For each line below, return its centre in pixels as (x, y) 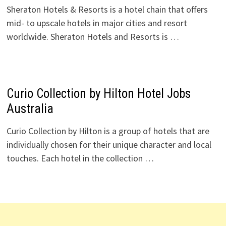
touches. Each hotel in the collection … (80, 158)
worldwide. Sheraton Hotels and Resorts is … (93, 37)
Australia (30, 109)
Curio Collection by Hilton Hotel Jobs (98, 94)
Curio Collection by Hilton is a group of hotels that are (108, 131)
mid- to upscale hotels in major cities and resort (97, 23)
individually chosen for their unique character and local (109, 145)
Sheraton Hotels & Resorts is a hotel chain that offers (107, 9)
